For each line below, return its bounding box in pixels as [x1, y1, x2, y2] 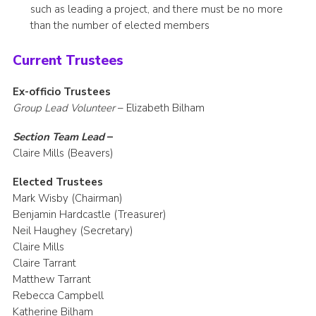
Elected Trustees [12, 175, 103, 190]
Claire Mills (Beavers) [12, 146, 114, 161]
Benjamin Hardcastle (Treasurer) [12, 207, 166, 222]
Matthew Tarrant [12, 272, 91, 287]
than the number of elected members [30, 18, 209, 33]
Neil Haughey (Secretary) [12, 224, 133, 238]
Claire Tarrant [12, 256, 76, 271]
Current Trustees [12, 51, 123, 71]
